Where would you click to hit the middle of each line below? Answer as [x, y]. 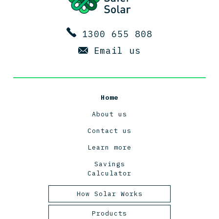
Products [109, 213]
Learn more [109, 147]
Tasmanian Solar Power [113, 212]
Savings [109, 164]
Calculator [109, 173]
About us [109, 114]
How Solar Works [109, 194]
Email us [117, 50]
